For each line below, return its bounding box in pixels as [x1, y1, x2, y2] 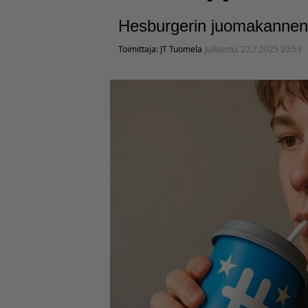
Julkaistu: [205, 43, 241, 55]
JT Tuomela [160, 43, 202, 55]
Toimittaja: [118, 43, 160, 55]
